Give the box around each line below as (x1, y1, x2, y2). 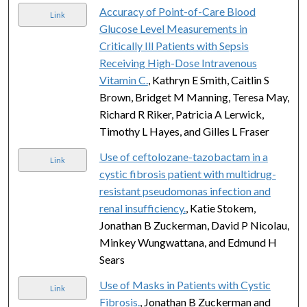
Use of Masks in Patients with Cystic (99, 278, 271, 291)
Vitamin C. (99, 73, 148, 86)
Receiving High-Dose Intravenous (99, 56, 257, 69)
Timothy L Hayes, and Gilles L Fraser (99, 124, 269, 138)
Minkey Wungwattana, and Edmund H (99, 235, 277, 249)
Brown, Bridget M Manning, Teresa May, (99, 90, 289, 103)
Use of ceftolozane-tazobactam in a (99, 149, 268, 163)
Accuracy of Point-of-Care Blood (99, 4, 256, 18)
